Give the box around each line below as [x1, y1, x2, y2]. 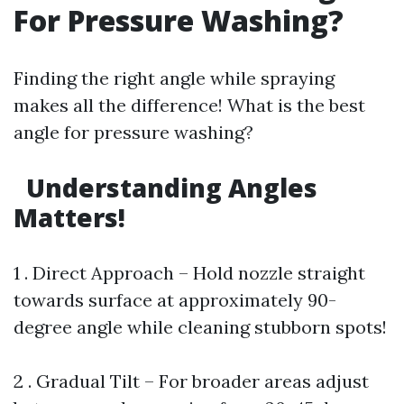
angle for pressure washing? [14, 121, 253, 143]
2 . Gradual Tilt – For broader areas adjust [14, 370, 369, 392]
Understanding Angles [20, 170, 317, 205]
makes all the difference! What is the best [14, 94, 365, 116]
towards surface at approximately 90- [14, 289, 336, 311]
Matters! [14, 200, 125, 234]
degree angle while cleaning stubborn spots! [14, 316, 387, 338]
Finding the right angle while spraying [14, 67, 335, 89]
